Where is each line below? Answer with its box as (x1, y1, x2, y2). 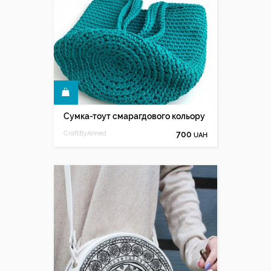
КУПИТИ (22, 89, 53, 97)
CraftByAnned (64, 129, 106, 137)
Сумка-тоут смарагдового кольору (64, 111, 205, 121)
